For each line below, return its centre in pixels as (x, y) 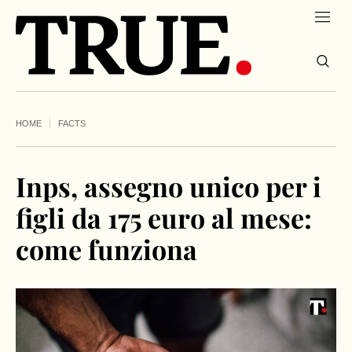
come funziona (106, 249)
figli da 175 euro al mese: (164, 218)
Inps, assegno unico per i (169, 187)
